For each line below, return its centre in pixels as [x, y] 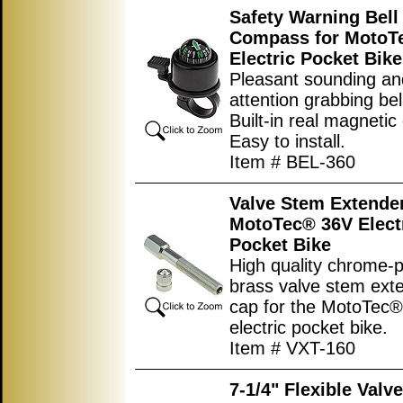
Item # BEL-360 [292, 162]
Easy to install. [287, 141]
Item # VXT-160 [292, 348]
